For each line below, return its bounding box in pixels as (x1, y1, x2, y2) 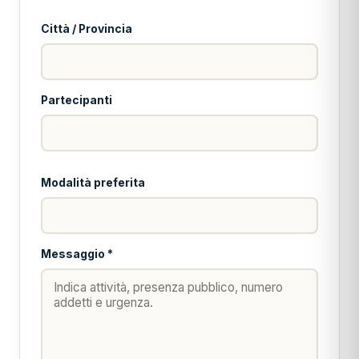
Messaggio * (41, 248, 113, 260)
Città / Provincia (41, 22, 132, 35)
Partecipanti (41, 94, 112, 107)
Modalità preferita (41, 176, 145, 189)
